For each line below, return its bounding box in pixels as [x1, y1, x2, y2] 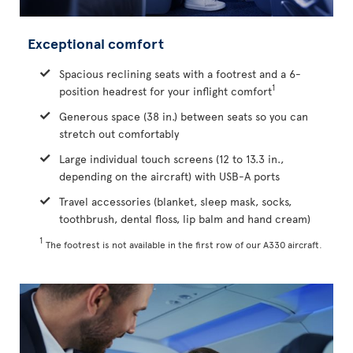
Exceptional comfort [28, 32, 164, 53]
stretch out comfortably [59, 125, 179, 141]
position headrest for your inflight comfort [59, 83, 272, 98]
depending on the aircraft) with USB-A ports [59, 168, 280, 184]
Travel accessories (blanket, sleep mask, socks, [59, 193, 292, 209]
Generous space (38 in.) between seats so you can [59, 108, 308, 124]
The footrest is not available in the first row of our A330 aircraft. [46, 237, 322, 251]
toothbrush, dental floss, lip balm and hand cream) [59, 210, 310, 226]
